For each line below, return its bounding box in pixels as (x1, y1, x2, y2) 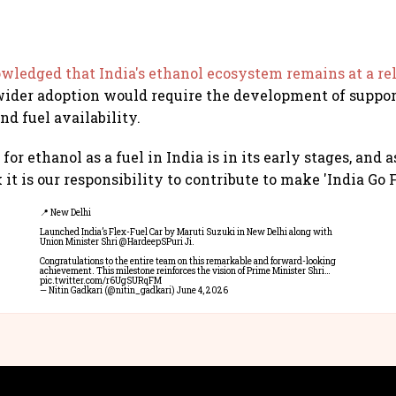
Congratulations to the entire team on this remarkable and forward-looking (40, 255, 336, 268)
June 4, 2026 (177, 285, 228, 297)
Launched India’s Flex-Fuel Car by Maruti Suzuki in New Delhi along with (40, 226, 332, 239)
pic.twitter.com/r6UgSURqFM (40, 275, 162, 287)
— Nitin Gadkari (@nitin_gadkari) (40, 285, 177, 297)
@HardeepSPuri (119, 236, 183, 248)
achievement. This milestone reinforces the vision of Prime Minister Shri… (40, 265, 331, 278)
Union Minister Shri (40, 236, 119, 248)
